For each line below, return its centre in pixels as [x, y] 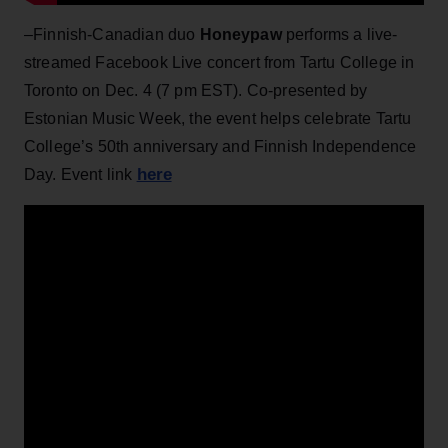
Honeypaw [240, 34]
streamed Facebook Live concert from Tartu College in [219, 62]
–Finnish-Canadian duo [112, 34]
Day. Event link [80, 174]
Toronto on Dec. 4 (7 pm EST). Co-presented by [196, 90]
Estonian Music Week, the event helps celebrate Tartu [218, 118]
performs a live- [339, 34]
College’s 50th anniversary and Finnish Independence [220, 146]
